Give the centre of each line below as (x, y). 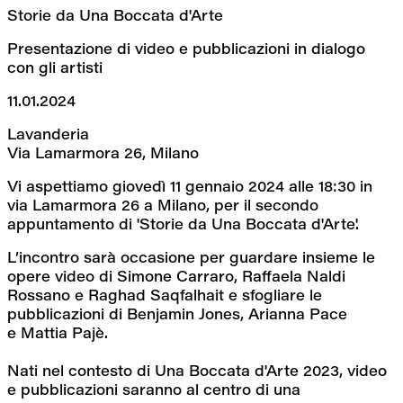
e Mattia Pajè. (58, 332)
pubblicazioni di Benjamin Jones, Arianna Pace (177, 313)
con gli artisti (55, 67)
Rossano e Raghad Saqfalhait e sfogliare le (165, 294)
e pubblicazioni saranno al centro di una (154, 389)
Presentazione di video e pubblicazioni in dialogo (186, 48)
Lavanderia (48, 133)
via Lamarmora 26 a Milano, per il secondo (163, 204)
